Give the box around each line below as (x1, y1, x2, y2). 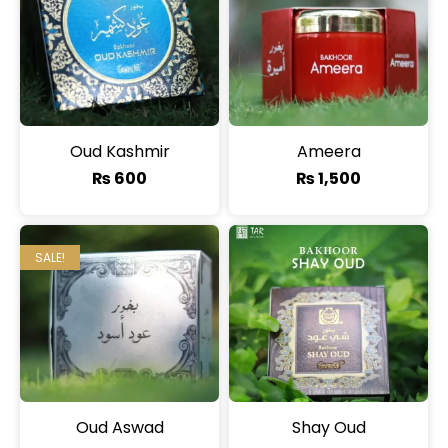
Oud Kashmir (69, 140, 170, 164)
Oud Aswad (75, 416, 164, 440)
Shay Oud (291, 416, 366, 440)
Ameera (296, 140, 361, 164)
